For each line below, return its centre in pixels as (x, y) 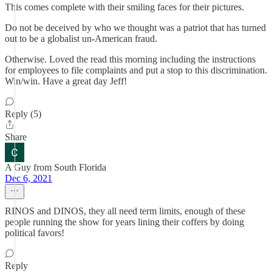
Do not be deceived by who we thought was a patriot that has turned (135, 28)
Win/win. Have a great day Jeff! (66, 81)
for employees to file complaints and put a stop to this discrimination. (136, 70)
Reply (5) (23, 114)
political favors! (35, 233)
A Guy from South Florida (56, 167)
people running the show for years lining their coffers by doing (124, 222)
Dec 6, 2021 (29, 178)
